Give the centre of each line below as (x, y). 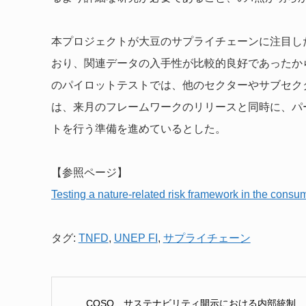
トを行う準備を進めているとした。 (138, 129)
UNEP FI (136, 238)
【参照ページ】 (89, 173)
